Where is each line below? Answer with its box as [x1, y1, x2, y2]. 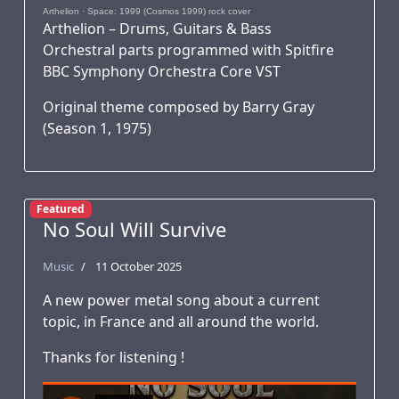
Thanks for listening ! [43, 347, 184, 367]
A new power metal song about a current [43, 290, 320, 310]
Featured [36, 201, 85, 217]
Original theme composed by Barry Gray [43, 97, 314, 117]
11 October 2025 [95, 258, 182, 274]
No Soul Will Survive [43, 216, 226, 242]
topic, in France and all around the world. [43, 312, 319, 331]
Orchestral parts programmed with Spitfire [43, 40, 334, 60]
